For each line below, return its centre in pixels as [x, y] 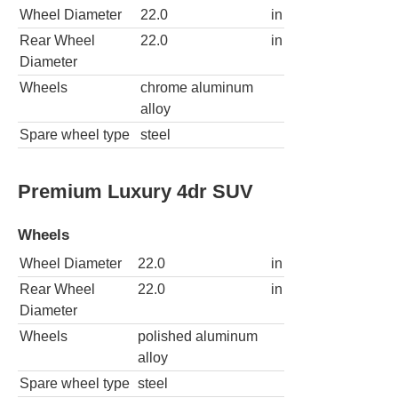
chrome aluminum [197, 88]
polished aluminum [198, 337]
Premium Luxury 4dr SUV [135, 191]
